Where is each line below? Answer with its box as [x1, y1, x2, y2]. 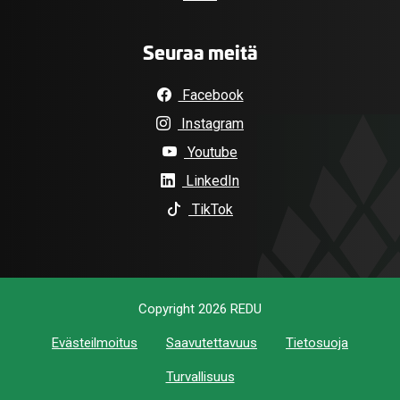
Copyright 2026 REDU [138, 301, 262, 318]
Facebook [178, 87, 244, 104]
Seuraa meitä [142, 38, 258, 66]
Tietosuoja [286, 335, 348, 352]
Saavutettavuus [166, 335, 257, 352]
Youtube [184, 144, 237, 162]
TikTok [188, 201, 233, 219]
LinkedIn [182, 172, 239, 190]
